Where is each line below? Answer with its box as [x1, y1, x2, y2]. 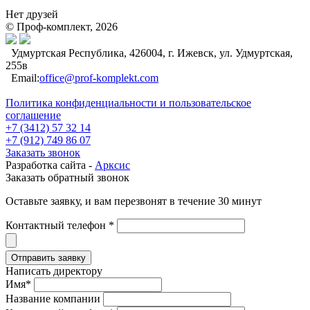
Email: [6, 72, 39, 84]
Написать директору [6, 265, 102, 277]
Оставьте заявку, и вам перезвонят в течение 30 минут [6, 195, 262, 208]
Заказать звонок [6, 147, 80, 159]
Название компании [6, 293, 100, 305]
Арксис [95, 159, 130, 172]
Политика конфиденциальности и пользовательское [6, 97, 251, 109]
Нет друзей [6, 8, 58, 21]
